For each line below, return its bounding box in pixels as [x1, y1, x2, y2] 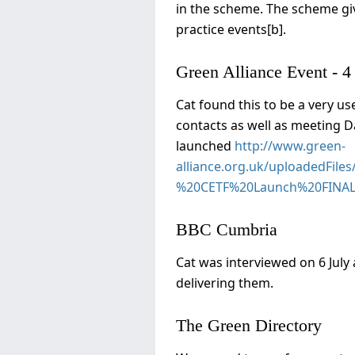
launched [176, 136, 235, 155]
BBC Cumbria [176, 219, 277, 239]
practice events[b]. [176, 20, 286, 38]
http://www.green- [235, 136, 345, 155]
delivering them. [176, 273, 273, 292]
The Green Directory [176, 315, 322, 335]
